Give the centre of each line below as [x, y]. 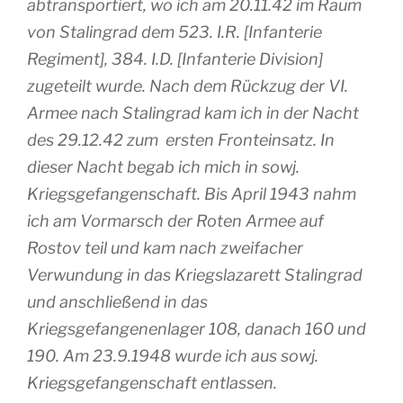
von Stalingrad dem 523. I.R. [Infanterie [175, 31]
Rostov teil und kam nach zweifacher [165, 247]
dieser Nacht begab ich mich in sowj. [163, 166]
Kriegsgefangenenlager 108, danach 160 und [197, 328]
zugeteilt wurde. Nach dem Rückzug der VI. [188, 85]
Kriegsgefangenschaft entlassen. [152, 382]
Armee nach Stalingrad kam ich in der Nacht [193, 112]
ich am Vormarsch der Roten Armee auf [175, 220]
